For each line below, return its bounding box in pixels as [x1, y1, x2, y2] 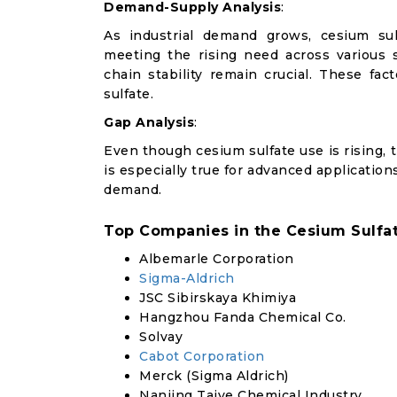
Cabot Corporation [139, 348, 265, 364]
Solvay [139, 329, 183, 345]
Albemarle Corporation [139, 251, 294, 267]
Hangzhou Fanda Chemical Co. [139, 309, 346, 325]
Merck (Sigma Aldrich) [139, 368, 289, 384]
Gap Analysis [104, 114, 194, 130]
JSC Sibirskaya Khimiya [139, 290, 296, 306]
